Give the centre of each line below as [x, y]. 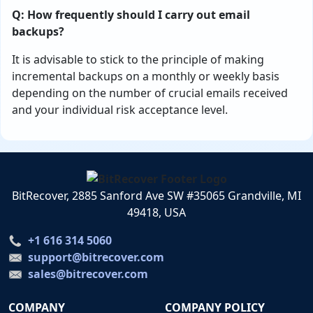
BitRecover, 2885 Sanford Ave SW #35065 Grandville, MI [156, 195]
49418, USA [156, 212]
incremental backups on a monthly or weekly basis [146, 76]
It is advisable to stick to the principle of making [138, 59]
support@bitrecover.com [96, 257]
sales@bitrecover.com [88, 274]
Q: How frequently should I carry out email [131, 15]
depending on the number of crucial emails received [150, 93]
